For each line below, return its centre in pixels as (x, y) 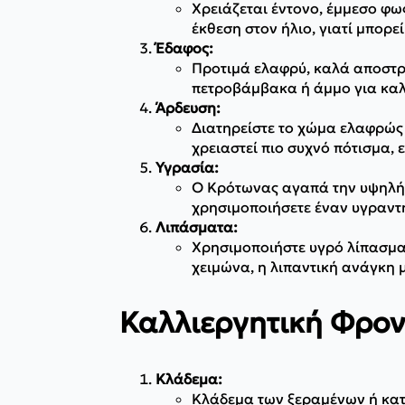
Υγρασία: (187, 167)
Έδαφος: (184, 47)
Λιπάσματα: (197, 226)
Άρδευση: (188, 107)
